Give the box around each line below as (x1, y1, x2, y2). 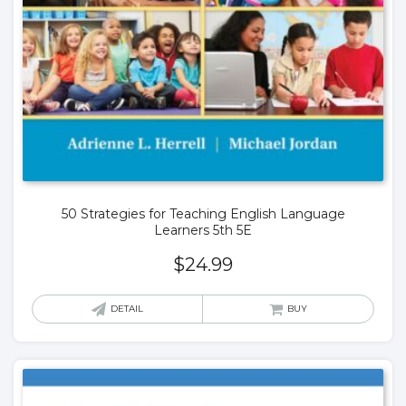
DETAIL (111, 302, 143, 314)
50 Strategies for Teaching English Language (61, 205, 345, 222)
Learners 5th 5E (154, 221, 252, 238)
